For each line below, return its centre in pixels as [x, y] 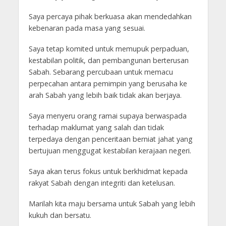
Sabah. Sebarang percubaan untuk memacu [101, 72]
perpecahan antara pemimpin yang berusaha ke [108, 83]
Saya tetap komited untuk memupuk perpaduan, [109, 48]
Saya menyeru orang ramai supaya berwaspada [107, 116]
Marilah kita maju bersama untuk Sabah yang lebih [112, 203]
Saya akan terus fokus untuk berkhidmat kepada [108, 171]
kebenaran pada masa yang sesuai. [87, 28]
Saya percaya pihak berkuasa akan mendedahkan [110, 16]
